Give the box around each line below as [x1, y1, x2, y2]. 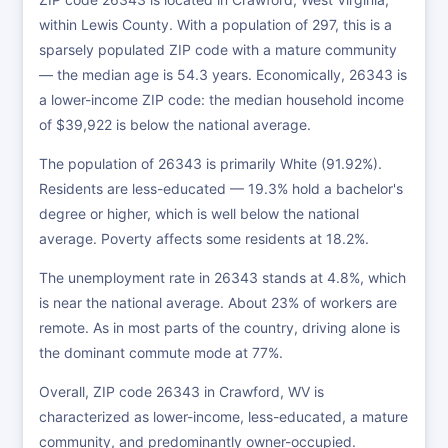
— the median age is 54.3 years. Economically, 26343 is [39, 66, 407, 83]
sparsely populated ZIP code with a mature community [39, 41, 397, 58]
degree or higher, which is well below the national [39, 205, 359, 222]
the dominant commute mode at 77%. [39, 344, 283, 361]
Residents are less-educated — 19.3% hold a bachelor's [39, 180, 403, 197]
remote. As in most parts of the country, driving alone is [39, 319, 400, 336]
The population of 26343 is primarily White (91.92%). [39, 155, 382, 172]
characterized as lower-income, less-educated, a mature [39, 408, 408, 425]
